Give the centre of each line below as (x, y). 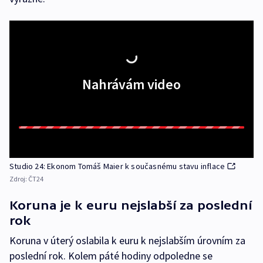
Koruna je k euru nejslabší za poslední (131, 205)
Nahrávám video (131, 84)
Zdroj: (19, 179)
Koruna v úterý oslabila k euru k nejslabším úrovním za (127, 240)
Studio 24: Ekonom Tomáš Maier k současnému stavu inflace (117, 166)
